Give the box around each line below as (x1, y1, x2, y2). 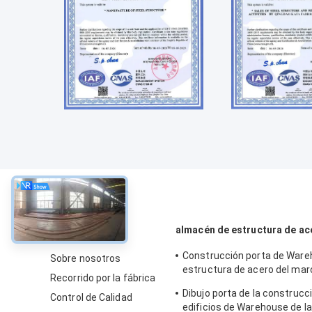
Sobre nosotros (50, 253, 121, 265)
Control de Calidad (50, 292, 132, 304)
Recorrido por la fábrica (50, 272, 156, 284)
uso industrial (182, 278, 244, 290)
